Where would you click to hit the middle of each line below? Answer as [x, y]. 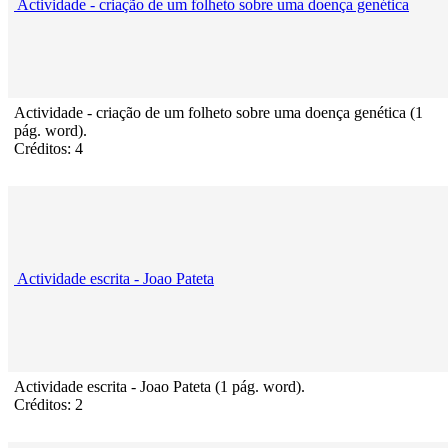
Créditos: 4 [48, 149]
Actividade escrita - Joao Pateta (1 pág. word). [159, 387]
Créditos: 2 [48, 405]
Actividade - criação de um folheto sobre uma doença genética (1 [218, 113]
